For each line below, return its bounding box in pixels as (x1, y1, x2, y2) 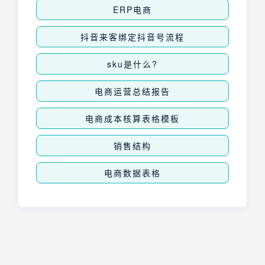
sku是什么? (107, 58, 158, 70)
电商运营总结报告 (95, 85, 170, 98)
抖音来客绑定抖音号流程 (80, 31, 185, 43)
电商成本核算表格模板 (85, 112, 180, 125)
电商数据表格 (104, 167, 161, 179)
